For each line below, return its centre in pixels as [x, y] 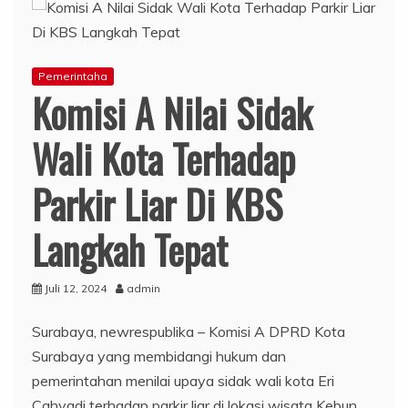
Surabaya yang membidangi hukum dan [159, 356]
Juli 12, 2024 [76, 288]
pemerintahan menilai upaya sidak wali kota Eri [183, 380]
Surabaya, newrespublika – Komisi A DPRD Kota [189, 331]
